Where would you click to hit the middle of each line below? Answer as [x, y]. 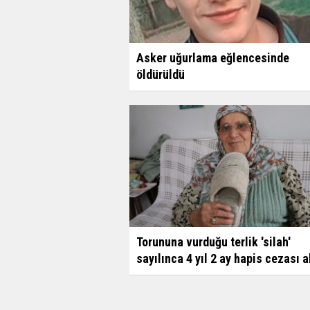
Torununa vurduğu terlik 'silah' [213, 241]
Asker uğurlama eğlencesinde [213, 57]
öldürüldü [161, 74]
